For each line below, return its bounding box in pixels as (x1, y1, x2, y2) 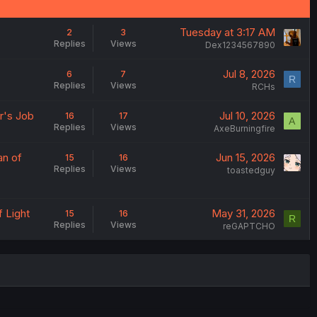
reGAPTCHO (222, 221, 275, 231)
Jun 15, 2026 (215, 151, 275, 164)
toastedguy (226, 165, 275, 175)
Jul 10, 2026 (219, 109, 275, 122)
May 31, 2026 (211, 207, 275, 220)
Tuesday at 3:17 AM (179, 25, 275, 39)
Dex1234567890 (204, 40, 275, 50)
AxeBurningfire (213, 123, 275, 134)
